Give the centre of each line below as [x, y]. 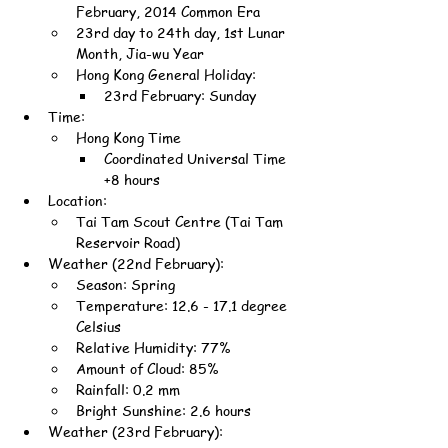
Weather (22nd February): [136, 263]
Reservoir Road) [128, 242]
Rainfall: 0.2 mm [128, 389]
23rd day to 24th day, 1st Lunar [182, 32]
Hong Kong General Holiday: [166, 74]
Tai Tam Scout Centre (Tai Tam [181, 221]
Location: [77, 200]
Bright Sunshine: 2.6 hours [163, 410]
